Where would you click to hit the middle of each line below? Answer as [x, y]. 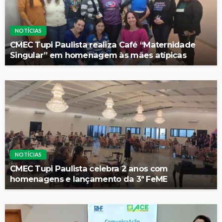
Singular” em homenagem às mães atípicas [98, 55]
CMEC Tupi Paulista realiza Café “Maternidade [103, 44]
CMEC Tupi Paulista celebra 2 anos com [89, 168]
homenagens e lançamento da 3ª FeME [89, 179]
